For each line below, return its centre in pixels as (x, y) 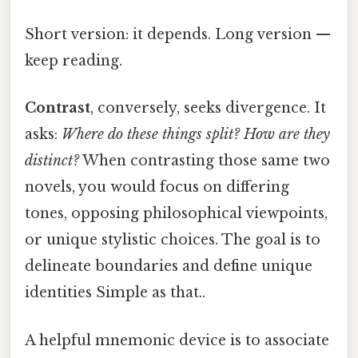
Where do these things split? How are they (196, 135)
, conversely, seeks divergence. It (208, 108)
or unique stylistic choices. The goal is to (173, 240)
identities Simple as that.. (115, 293)
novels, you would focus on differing (157, 187)
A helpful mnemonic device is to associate (177, 340)
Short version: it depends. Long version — (178, 35)
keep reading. (74, 61)
